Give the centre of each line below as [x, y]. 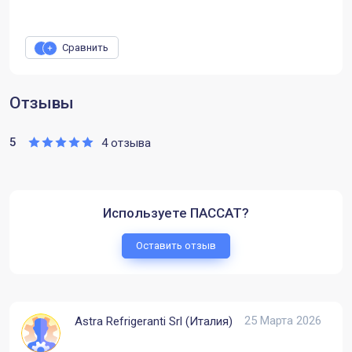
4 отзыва [126, 143]
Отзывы [42, 103]
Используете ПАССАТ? [176, 213]
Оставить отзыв [176, 246]
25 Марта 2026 [283, 321]
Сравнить [85, 48]
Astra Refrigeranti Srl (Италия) [154, 322]
